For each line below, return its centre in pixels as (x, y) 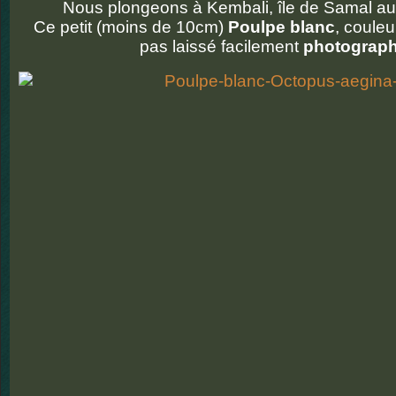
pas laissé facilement (221, 46)
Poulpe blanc (282, 27)
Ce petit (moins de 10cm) (129, 27)
